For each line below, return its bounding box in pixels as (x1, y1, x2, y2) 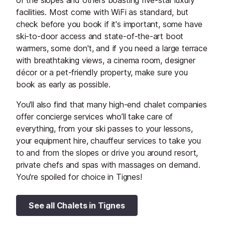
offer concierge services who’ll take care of (16, 111, 173, 122)
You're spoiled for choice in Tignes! (16, 172, 142, 182)
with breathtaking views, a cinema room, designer (16, 55, 195, 66)
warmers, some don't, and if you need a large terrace (16, 43, 207, 54)
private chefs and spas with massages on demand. (16, 160, 200, 170)
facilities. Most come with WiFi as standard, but (16, 7, 188, 18)
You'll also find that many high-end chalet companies (16, 99, 207, 110)
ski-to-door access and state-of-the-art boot (16, 31, 184, 42)
